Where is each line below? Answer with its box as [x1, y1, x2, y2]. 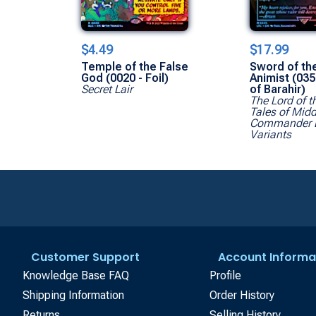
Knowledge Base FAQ [23, 268, 129, 282]
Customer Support [31, 248, 140, 265]
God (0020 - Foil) [81, 71, 169, 85]
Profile [209, 268, 241, 282]
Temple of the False [81, 59, 189, 73]
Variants [250, 127, 292, 141]
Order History [209, 288, 274, 302]
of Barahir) [250, 82, 306, 96]
